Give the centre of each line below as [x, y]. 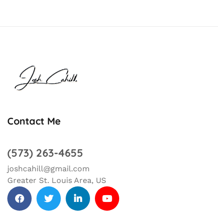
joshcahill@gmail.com [48, 169]
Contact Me [34, 121]
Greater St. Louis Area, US [57, 181]
